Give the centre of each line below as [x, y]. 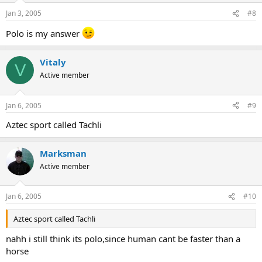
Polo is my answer [44, 33]
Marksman [63, 153]
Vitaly [53, 62]
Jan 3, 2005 [24, 13]
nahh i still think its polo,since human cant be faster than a [123, 238]
